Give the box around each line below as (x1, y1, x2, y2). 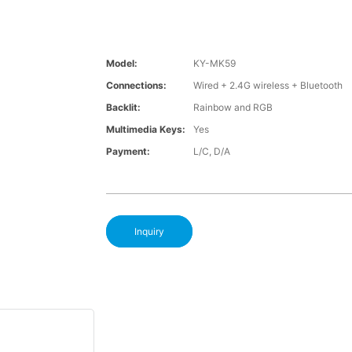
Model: (105, 57, 137, 70)
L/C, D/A (192, 145, 230, 158)
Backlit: (105, 101, 141, 114)
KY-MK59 (192, 57, 236, 70)
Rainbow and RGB (192, 101, 273, 114)
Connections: (105, 79, 167, 92)
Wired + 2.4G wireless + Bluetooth (192, 79, 343, 92)
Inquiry (134, 225, 164, 238)
